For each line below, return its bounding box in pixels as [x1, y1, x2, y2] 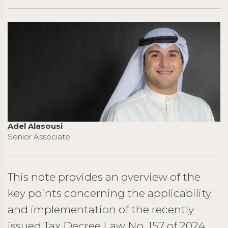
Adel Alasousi [8, 121, 63, 131]
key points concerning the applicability [8, 186, 211, 199]
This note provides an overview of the [8, 170, 201, 183]
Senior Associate [8, 131, 70, 141]
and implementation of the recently [8, 203, 194, 216]
